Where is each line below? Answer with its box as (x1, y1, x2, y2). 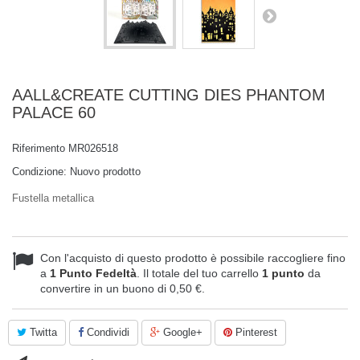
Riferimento (12, 142, 65, 154)
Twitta (27, 326, 57, 338)
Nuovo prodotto (70, 166, 141, 178)
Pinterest (232, 326, 277, 338)
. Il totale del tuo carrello (137, 267, 262, 280)
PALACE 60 (12, 104, 96, 121)
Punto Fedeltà (56, 267, 137, 280)
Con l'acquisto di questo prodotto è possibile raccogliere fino (40, 252, 346, 264)
